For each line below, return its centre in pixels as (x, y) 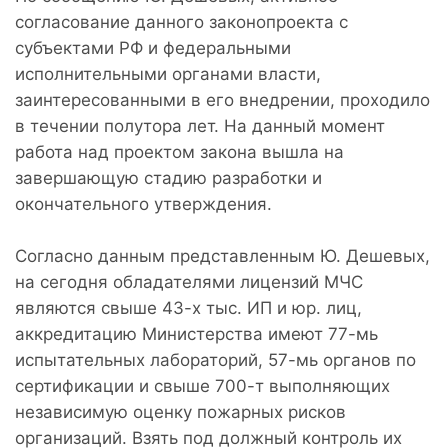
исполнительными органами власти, (168, 73)
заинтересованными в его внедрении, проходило (222, 99)
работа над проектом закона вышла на (179, 151)
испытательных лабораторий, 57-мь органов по (215, 359)
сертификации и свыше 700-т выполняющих (202, 385)
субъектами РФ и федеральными (153, 47)
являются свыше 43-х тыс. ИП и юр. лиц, (188, 307)
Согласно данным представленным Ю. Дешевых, (222, 255)
